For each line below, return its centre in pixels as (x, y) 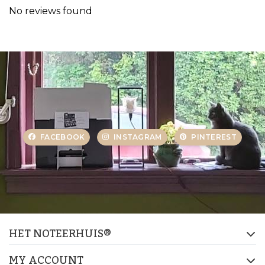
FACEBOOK (63, 137)
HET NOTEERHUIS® (60, 233)
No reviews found (51, 11)
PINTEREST (214, 137)
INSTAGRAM (138, 137)
